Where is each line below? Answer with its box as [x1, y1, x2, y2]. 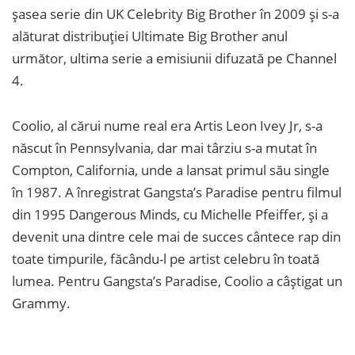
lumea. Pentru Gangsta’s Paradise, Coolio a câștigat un [12, 272, 342, 291]
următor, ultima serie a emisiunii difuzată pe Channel [12, 49, 337, 68]
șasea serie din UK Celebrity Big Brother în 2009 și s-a [12, 5, 339, 24]
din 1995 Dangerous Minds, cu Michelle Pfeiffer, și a [12, 205, 328, 224]
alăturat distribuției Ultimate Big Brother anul [12, 27, 288, 46]
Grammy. [12, 294, 71, 313]
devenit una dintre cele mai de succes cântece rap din [12, 227, 341, 246]
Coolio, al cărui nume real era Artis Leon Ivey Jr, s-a [12, 116, 323, 136]
